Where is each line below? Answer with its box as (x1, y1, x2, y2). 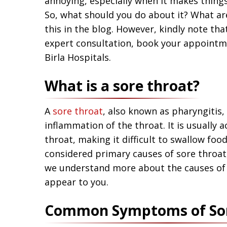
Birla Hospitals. (45, 51, 111, 63)
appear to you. (45, 175, 111, 188)
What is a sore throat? (45, 75, 200, 95)
